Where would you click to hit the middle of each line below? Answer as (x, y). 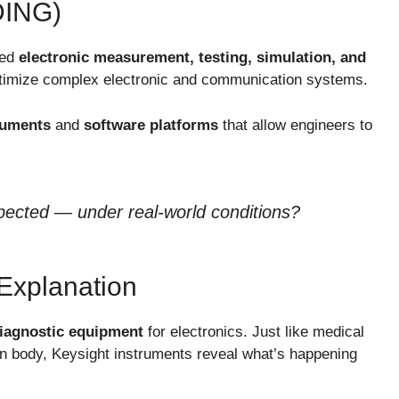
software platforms (151, 125)
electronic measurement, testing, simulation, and (192, 58)
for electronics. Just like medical (254, 332)
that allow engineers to (295, 125)
